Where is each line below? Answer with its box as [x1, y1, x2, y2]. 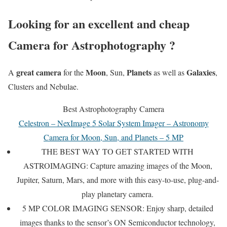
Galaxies [186, 66, 215, 79]
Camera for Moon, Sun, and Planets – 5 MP [44, 132, 183, 143]
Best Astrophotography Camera [63, 103, 164, 115]
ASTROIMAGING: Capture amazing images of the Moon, [23, 160, 212, 171]
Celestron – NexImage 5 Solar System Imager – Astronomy [18, 118, 209, 129]
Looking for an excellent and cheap [8, 14, 190, 32]
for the [61, 67, 86, 78]
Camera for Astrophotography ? [8, 35, 175, 54]
